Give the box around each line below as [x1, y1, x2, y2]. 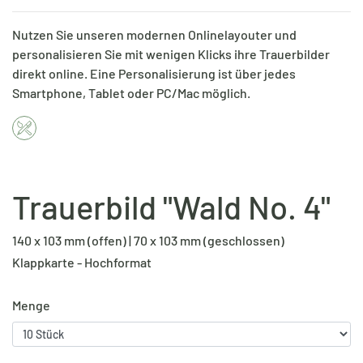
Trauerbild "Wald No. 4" [12, 186, 331, 226]
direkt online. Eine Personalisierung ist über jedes [12, 65, 296, 81]
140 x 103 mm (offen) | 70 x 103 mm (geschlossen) [12, 232, 284, 248]
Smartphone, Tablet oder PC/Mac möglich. [12, 84, 250, 100]
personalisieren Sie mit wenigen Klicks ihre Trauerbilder [12, 45, 330, 62]
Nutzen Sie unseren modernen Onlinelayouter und [12, 26, 297, 42]
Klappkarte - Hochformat [12, 254, 152, 270]
